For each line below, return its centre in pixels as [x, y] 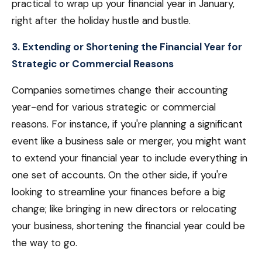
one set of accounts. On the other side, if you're [120, 175]
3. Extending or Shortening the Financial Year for [127, 47]
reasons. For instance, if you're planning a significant [127, 124]
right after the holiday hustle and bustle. [101, 20]
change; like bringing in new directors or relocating [124, 209]
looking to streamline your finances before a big [119, 192]
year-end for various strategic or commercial [114, 107]
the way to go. [44, 243]
